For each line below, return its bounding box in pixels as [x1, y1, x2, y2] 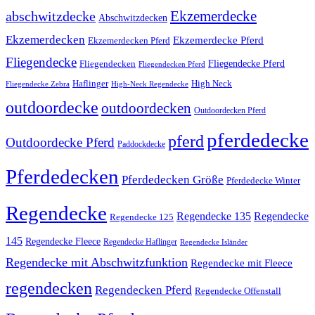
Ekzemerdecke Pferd [173, 34, 264, 46]
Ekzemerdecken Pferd [88, 36, 170, 46]
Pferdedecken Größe [122, 173, 224, 186]
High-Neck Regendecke [111, 80, 188, 88]
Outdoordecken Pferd [194, 105, 266, 115]
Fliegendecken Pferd [139, 60, 205, 68]
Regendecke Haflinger [103, 237, 177, 247]
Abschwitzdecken [98, 12, 167, 23]
